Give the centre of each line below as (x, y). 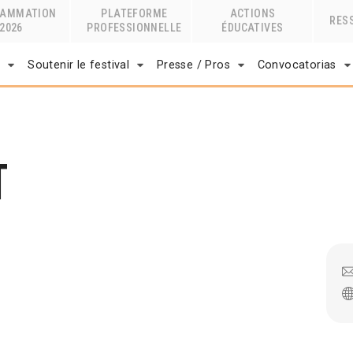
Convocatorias (297, 65)
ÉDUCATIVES (253, 28)
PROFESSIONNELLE (134, 28)
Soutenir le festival (79, 65)
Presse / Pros (193, 65)
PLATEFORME (134, 13)
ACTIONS (253, 13)
